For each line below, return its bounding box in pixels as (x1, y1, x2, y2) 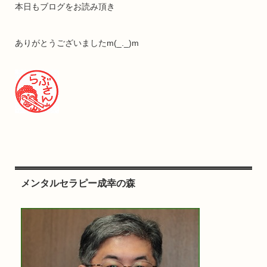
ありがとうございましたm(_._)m (14, 38, 139, 48)
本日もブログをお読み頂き (14, 1, 115, 11)
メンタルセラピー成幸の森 (20, 178, 135, 188)
